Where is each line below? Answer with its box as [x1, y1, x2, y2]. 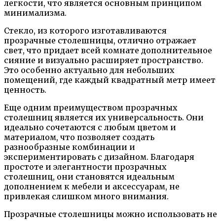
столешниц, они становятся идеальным [4, 171, 175, 182]
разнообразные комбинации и [4, 142, 135, 152]
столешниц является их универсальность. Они [4, 112, 204, 122]
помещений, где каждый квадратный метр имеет [4, 74, 216, 85]
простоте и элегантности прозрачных [4, 161, 167, 172]
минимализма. [4, 7, 67, 18]
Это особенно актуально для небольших [4, 65, 175, 75]
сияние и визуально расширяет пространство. [4, 55, 203, 65]
